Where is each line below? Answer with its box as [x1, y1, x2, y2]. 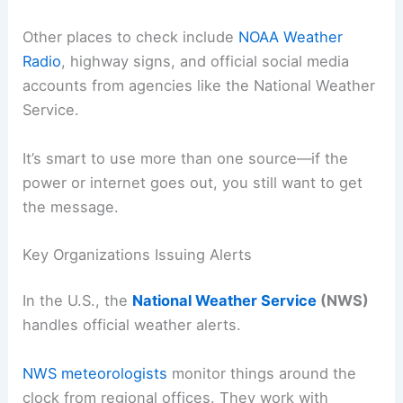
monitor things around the [167, 363, 357, 382]
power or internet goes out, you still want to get [22, 173, 363, 192]
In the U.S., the [22, 291, 133, 310]
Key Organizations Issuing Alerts [22, 245, 253, 264]
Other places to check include [22, 28, 239, 47]
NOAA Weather [238, 28, 344, 47]
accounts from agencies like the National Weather [22, 76, 376, 95]
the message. [22, 197, 120, 216]
